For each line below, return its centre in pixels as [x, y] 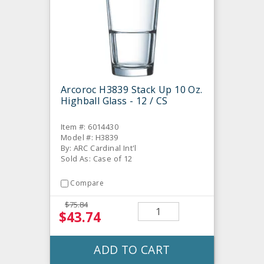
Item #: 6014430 [90, 127]
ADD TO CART [132, 249]
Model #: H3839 [90, 138]
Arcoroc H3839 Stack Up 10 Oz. [132, 90]
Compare [87, 183]
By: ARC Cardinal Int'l [99, 148]
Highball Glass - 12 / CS [114, 101]
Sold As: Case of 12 [97, 159]
